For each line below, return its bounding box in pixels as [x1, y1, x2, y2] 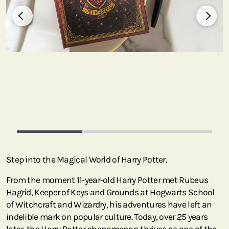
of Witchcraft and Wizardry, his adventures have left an [6, 199, 212, 210]
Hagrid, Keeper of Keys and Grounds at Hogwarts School [6, 187, 215, 198]
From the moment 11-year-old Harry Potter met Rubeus [6, 175, 209, 186]
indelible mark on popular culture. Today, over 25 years [6, 212, 208, 222]
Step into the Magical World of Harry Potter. [6, 154, 167, 165]
